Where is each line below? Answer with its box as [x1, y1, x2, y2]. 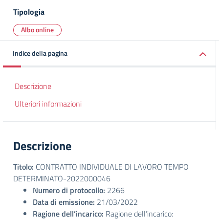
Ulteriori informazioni [15, 98, 82, 109]
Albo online [21, 24, 54, 35]
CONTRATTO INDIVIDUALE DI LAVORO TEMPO [34, 161, 189, 173]
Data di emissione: [33, 196, 95, 208]
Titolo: [13, 161, 34, 173]
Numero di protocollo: [33, 184, 105, 196]
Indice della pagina [13, 48, 67, 58]
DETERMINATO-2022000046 [13, 173, 110, 184]
